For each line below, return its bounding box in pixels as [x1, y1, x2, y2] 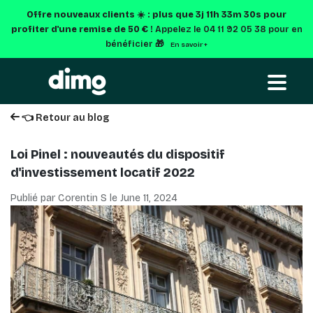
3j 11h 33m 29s [196, 9, 261, 20]
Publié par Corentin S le [10, 192, 120, 204]
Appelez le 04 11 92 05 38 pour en [154, 24, 303, 34]
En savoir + [170, 41, 208, 49]
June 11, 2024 [120, 192, 177, 204]
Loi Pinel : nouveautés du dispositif [10, 147, 225, 162]
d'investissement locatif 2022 [10, 166, 195, 180]
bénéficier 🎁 [105, 38, 166, 49]
